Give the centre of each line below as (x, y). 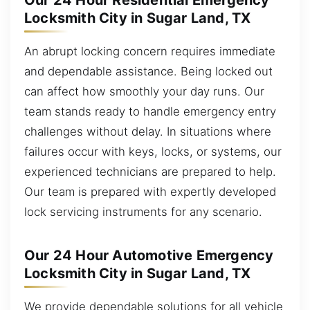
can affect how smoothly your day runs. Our (144, 91)
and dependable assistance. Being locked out (148, 71)
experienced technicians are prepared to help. (150, 171)
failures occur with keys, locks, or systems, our (153, 151)
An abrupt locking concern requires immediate (150, 51)
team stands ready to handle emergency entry (150, 111)
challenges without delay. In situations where (148, 131)
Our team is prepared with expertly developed (150, 191)
